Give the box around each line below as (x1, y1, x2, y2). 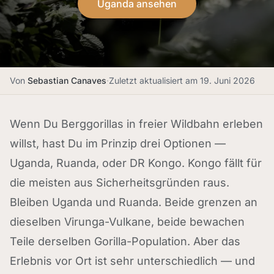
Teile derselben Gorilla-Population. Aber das (10, 235, 240, 248)
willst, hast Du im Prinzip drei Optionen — (10, 137, 226, 150)
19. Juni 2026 (200, 75, 255, 86)
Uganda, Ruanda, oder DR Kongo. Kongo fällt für (10, 157, 262, 169)
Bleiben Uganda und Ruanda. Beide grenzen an (10, 196, 257, 209)
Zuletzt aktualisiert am (109, 75, 200, 86)
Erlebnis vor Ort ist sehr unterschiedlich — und (10, 254, 255, 267)
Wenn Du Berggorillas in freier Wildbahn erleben (10, 117, 263, 130)
